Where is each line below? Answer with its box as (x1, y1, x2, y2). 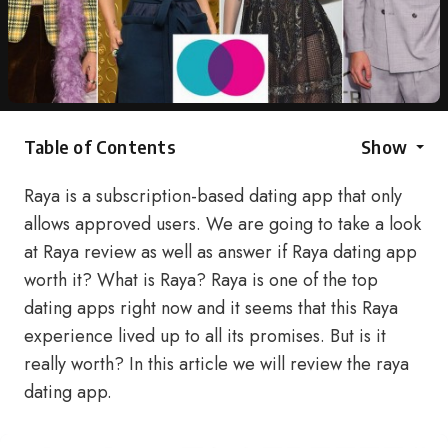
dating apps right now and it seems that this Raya (24, 295, 398, 321)
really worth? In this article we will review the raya (24, 351, 409, 377)
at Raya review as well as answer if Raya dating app (24, 239, 417, 265)
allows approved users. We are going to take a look (24, 211, 421, 237)
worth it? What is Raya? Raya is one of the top (24, 267, 378, 293)
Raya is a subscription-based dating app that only (24, 183, 402, 209)
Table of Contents (24, 135, 176, 158)
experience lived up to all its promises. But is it (24, 323, 386, 349)
